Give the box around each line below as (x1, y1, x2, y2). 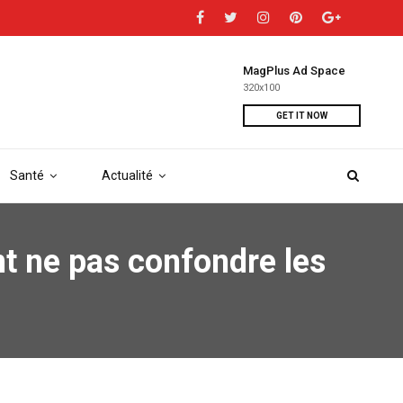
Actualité (101, 168, 153, 183)
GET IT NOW (276, 111, 327, 121)
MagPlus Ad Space (243, 64, 345, 77)
